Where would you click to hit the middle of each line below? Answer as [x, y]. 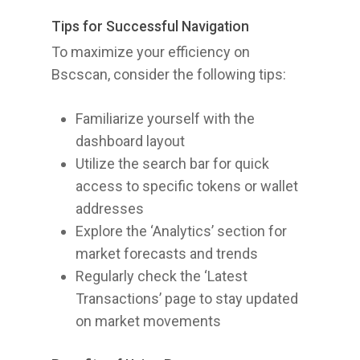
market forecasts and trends [167, 254]
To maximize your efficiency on [151, 52]
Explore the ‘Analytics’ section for [181, 231]
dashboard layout [130, 141]
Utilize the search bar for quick [172, 164]
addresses [110, 209]
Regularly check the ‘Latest [162, 276]
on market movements [148, 321]
